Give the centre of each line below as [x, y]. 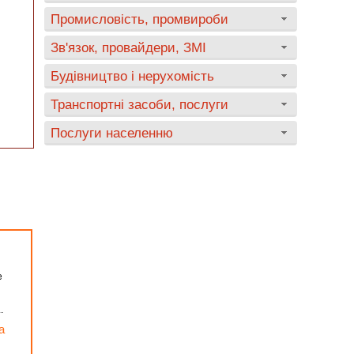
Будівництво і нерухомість [132, 76]
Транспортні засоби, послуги [139, 104]
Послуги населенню [112, 133]
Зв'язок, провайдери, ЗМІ [128, 47]
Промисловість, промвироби [139, 19]
